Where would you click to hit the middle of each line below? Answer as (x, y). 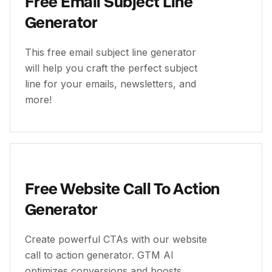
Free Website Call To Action (122, 188)
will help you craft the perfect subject (111, 68)
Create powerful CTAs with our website (116, 239)
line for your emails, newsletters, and (110, 84)
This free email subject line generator (110, 52)
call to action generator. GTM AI (99, 255)
